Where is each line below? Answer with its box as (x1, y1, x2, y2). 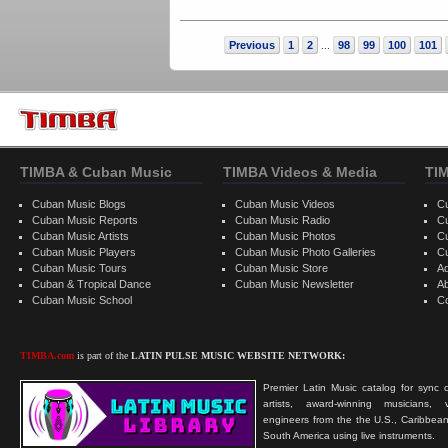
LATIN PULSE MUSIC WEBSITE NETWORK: (131, 349, 345, 361)
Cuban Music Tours (32, 261, 127, 274)
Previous (229, 38, 275, 51)
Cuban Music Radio (234, 213, 330, 226)
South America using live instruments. (263, 429, 435, 441)
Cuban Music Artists (32, 229, 129, 242)
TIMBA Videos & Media (222, 163, 377, 180)
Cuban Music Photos (234, 229, 336, 242)
